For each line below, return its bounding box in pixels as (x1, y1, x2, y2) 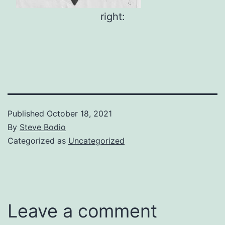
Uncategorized (68, 135, 125, 146)
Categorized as (8, 135, 68, 146)
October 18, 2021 (47, 108, 112, 119)
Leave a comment (8, 199, 157, 222)
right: (100, 10, 125, 23)
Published (8, 108, 47, 119)
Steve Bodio (20, 122, 66, 132)
